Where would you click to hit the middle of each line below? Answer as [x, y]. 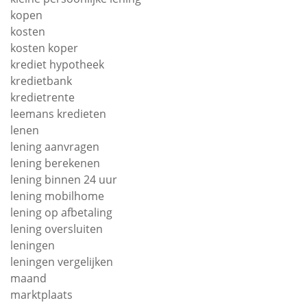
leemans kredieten [58, 114]
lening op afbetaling [61, 213]
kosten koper [44, 48]
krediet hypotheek [57, 65]
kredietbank [41, 81]
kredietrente [42, 98]
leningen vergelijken [62, 262]
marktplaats [41, 295]
